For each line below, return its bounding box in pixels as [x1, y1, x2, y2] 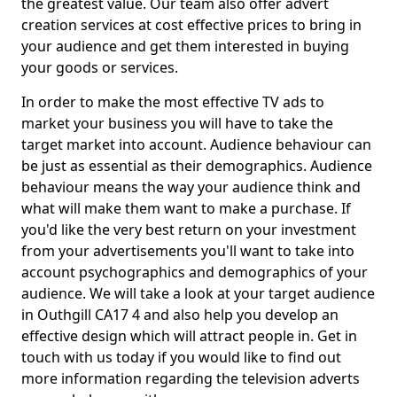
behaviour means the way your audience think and [21, 177, 361, 198]
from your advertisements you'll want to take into [21, 241, 354, 261]
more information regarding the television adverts [21, 369, 360, 389]
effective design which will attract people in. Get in [21, 326, 357, 346]
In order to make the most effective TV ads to [21, 92, 324, 113]
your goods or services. [21, 58, 178, 78]
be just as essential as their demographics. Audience [21, 156, 372, 176]
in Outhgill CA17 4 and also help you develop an [21, 305, 339, 325]
